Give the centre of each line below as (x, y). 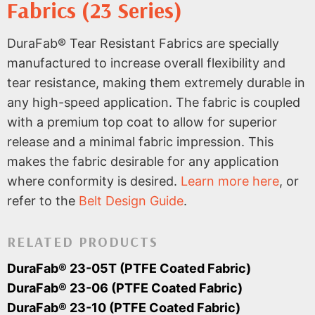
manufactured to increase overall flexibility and (146, 63)
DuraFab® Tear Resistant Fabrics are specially (143, 43)
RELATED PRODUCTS (83, 242)
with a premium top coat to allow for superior (142, 122)
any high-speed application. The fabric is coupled (154, 102)
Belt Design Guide (131, 200)
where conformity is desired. (94, 181)
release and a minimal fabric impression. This (140, 141)
